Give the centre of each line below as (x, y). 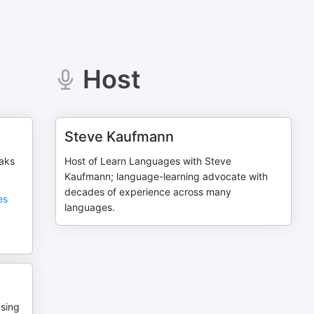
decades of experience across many (148, 192)
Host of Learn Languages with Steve (148, 161)
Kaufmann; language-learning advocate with (166, 176)
